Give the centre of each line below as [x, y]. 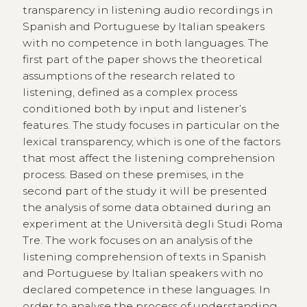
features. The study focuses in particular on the [151, 125]
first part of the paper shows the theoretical [142, 59]
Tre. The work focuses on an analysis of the [137, 240]
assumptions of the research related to [128, 75]
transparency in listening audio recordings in [147, 10]
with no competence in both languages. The [145, 42]
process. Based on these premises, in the [133, 174]
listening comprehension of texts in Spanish [144, 256]
